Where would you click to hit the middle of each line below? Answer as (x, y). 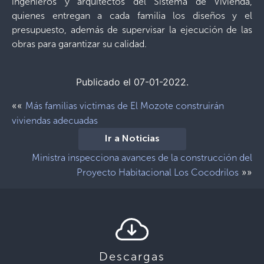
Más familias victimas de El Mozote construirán (125, 106)
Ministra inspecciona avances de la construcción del (142, 158)
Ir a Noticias (132, 139)
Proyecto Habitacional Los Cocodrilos (158, 172)
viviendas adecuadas (55, 121)
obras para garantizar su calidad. (79, 44)
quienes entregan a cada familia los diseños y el (132, 16)
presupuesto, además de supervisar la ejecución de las (132, 30)
